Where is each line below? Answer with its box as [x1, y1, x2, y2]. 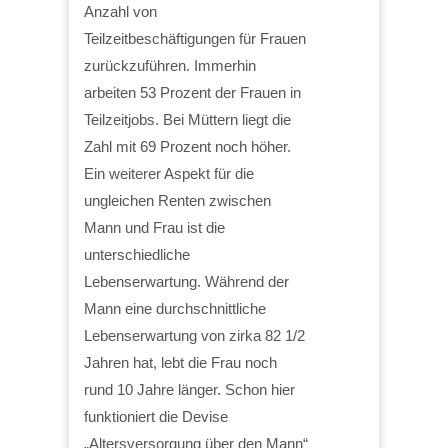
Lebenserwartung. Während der [84, 272, 289, 290]
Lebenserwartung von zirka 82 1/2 [84, 326, 305, 344]
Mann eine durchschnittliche [84, 299, 266, 317]
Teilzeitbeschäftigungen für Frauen [84, 29, 306, 47]
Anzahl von [84, 2, 157, 20]
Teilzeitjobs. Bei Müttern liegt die [84, 110, 291, 128]
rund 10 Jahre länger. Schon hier [84, 380, 295, 398]
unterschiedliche [84, 245, 190, 263]
